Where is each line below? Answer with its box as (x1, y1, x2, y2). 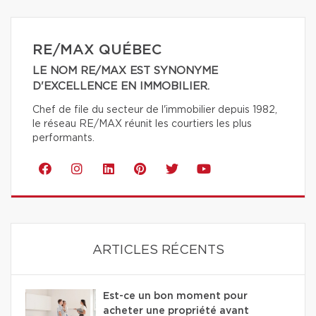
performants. (32, 133, 95, 143)
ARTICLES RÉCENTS (92, 243, 224, 257)
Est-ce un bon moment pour (103, 291, 248, 301)
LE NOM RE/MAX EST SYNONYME (32, 65, 218, 76)
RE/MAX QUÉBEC (32, 42, 162, 57)
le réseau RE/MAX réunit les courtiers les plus (32, 119, 252, 129)
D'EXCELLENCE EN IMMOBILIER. (32, 80, 209, 92)
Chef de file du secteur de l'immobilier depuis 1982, (32, 104, 277, 115)
